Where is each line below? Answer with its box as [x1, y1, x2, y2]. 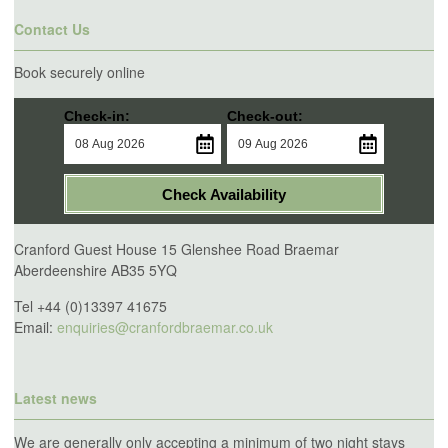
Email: [14, 317, 57, 338]
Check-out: [227, 108, 304, 125]
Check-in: [64, 108, 130, 125]
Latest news [14, 388, 97, 409]
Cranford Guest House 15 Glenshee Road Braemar [14, 239, 339, 260]
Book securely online [14, 62, 145, 83]
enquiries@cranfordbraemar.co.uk [57, 317, 273, 338]
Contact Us [14, 18, 90, 39]
